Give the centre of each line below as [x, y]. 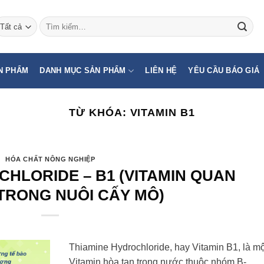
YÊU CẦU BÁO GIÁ [224, 70]
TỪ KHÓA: [100, 112]
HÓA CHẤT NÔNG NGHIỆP [50, 159]
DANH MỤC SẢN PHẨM [83, 70]
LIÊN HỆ [161, 70]
